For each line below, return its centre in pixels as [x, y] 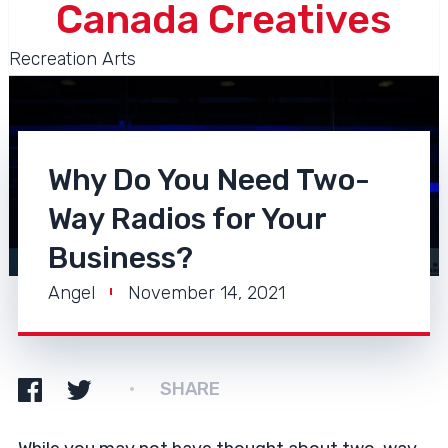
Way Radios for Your [186, 219]
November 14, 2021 [206, 293]
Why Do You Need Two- [208, 180]
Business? [120, 258]
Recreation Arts [72, 59]
